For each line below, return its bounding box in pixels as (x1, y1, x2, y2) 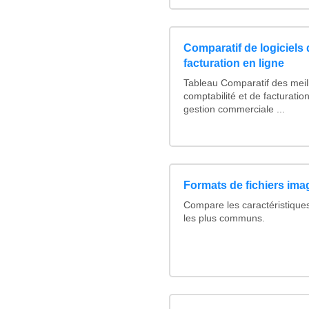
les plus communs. (183, 213, 265, 224)
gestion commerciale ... (183, 104, 285, 115)
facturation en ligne (183, 57, 284, 70)
